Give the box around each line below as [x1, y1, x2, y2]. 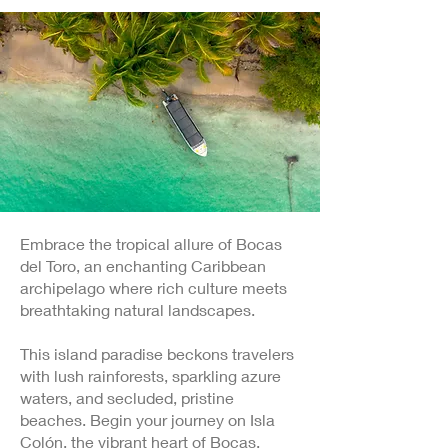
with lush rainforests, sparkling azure [20, 366, 281, 385]
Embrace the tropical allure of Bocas [20, 234, 282, 253]
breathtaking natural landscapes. [20, 300, 255, 319]
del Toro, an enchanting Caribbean [20, 256, 266, 275]
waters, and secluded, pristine [20, 388, 234, 407]
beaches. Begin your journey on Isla [20, 410, 275, 429]
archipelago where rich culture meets [20, 278, 287, 297]
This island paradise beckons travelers [20, 344, 294, 363]
